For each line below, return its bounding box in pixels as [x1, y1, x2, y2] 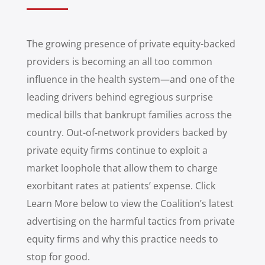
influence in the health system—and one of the [26, 73, 235, 86]
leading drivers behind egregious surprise [26, 91, 213, 104]
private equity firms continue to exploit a [26, 144, 208, 157]
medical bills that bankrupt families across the [26, 108, 232, 122]
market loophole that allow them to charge [26, 161, 218, 175]
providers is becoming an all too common [26, 55, 212, 69]
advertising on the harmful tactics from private [26, 215, 235, 228]
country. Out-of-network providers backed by [26, 126, 227, 140]
